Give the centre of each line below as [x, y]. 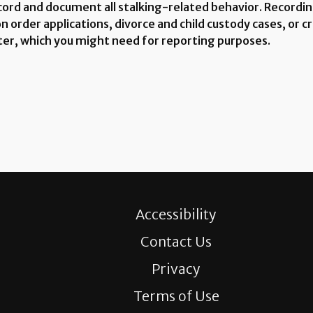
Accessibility [176, 214]
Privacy [176, 269]
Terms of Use [176, 296]
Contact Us [176, 241]
